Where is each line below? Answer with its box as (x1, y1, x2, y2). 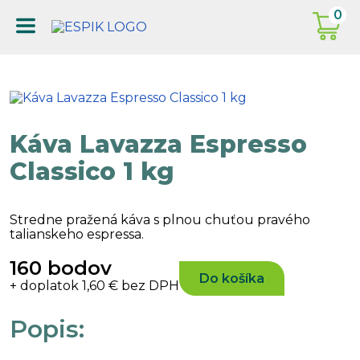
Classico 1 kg (10, 156, 174, 186)
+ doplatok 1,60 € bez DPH (10, 278, 179, 294)
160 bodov (10, 256, 112, 280)
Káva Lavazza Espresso (10, 129, 307, 159)
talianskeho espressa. (10, 226, 144, 242)
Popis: (10, 314, 84, 345)
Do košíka (199, 270, 264, 286)
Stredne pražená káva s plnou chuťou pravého (10, 211, 310, 227)
